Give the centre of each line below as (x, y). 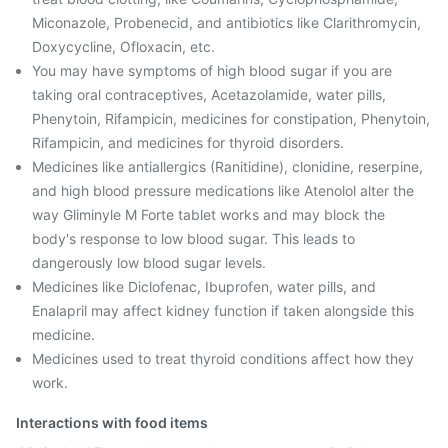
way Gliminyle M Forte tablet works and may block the (208, 214)
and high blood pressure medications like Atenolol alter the (223, 190)
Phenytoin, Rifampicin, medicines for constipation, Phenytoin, (231, 118)
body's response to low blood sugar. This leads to (193, 238)
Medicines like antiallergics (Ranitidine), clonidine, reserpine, (227, 166)
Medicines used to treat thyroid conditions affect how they (223, 358)
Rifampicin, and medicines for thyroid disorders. (188, 142)
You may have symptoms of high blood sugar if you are (212, 70)
